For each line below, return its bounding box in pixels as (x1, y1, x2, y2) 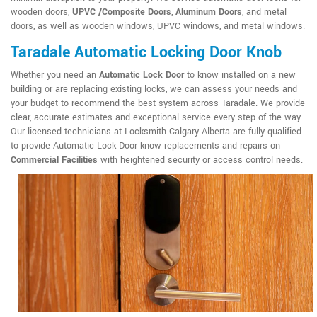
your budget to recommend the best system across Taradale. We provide (11, 97, 305, 110)
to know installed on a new (184, 69, 296, 82)
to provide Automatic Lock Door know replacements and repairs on (11, 139, 280, 153)
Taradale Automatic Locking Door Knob (11, 41, 282, 64)
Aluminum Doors (175, 6, 242, 19)
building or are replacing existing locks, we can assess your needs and (11, 83, 297, 96)
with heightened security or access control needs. (98, 154, 303, 167)
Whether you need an (11, 69, 99, 82)
